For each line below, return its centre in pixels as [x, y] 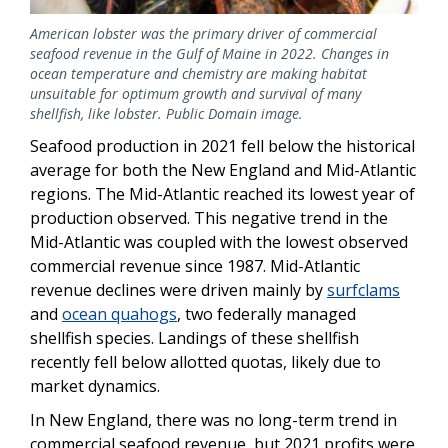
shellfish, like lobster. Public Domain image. [166, 113]
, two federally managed [266, 313]
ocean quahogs [119, 313]
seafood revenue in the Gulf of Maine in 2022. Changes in [209, 53]
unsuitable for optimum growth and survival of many [195, 93]
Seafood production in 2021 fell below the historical [222, 145]
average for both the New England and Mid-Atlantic [223, 169]
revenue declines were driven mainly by [178, 289]
